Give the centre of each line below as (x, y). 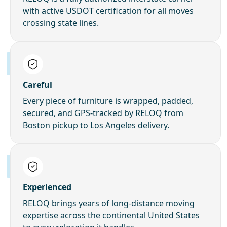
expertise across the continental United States (111, 215)
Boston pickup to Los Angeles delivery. (96, 125)
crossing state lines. (61, 23)
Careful (37, 84)
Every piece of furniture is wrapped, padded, (108, 101)
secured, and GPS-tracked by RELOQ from (103, 113)
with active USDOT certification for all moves (108, 10)
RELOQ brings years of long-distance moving (109, 203)
